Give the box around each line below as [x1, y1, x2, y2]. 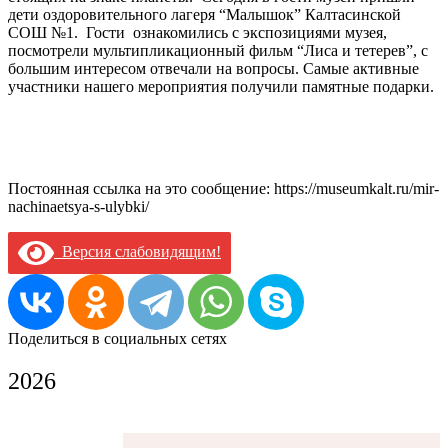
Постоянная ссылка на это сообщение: [8, 180, 274, 198]
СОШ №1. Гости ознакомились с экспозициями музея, [8, 24, 387, 42]
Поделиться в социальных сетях [8, 330, 227, 348]
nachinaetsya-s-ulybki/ [8, 198, 149, 216]
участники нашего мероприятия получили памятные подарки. [8, 78, 434, 96]
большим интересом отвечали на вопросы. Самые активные [8, 60, 419, 78]
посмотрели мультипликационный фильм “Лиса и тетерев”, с [8, 42, 428, 60]
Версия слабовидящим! [54, 242, 221, 260]
